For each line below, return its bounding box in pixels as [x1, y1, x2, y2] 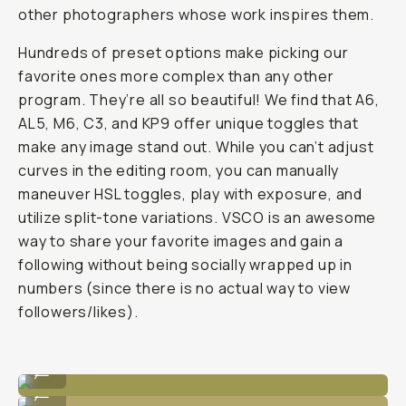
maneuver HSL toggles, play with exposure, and [18, 184, 362, 204]
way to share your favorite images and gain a [18, 231, 344, 251]
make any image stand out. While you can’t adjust [18, 137, 374, 157]
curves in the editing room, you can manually [18, 160, 340, 180]
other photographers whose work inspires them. [18, 5, 374, 24]
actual [217, 278, 264, 298]
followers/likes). [18, 302, 139, 322]
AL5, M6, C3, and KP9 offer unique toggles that [18, 113, 359, 133]
